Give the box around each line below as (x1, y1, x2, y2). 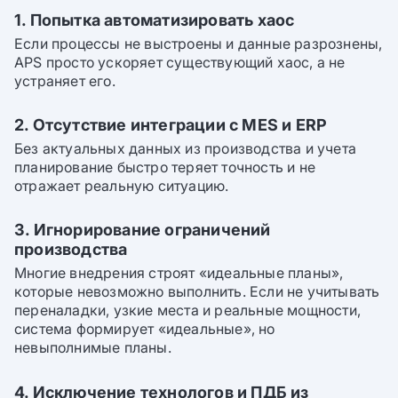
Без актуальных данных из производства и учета (14, 139, 357, 157)
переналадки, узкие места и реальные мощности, (14, 300, 362, 319)
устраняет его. (14, 71, 115, 90)
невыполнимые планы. (14, 338, 171, 356)
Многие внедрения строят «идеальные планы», (14, 263, 344, 282)
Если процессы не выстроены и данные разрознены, (14, 34, 383, 52)
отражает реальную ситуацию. (14, 176, 229, 195)
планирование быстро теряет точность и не (14, 157, 316, 176)
